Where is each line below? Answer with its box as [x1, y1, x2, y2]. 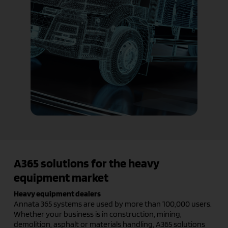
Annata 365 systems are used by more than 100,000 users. [13, 199, 212, 209]
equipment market [13, 170, 108, 185]
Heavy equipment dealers [13, 189, 101, 199]
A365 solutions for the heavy [13, 156, 159, 171]
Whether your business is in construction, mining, [13, 209, 182, 219]
